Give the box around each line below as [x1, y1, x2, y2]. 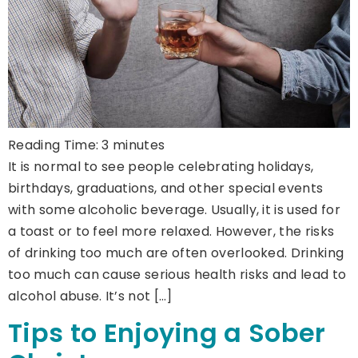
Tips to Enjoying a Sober [8, 314, 326, 351]
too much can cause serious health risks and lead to [8, 265, 347, 284]
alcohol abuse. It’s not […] [8, 286, 173, 305]
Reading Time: [8, 135, 102, 154]
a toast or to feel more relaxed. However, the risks [8, 221, 335, 241]
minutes [113, 135, 165, 154]
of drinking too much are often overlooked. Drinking [8, 243, 344, 262]
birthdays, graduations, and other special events [8, 178, 324, 197]
